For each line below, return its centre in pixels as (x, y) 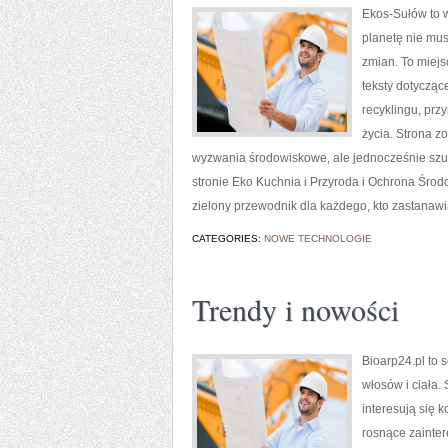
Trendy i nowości (295, 309)
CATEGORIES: (228, 238)
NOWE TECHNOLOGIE (318, 238)
